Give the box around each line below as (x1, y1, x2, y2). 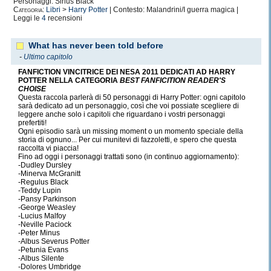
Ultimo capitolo (24, 53, 73, 61)
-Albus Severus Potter (18, 237, 90, 246)
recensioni (46, 14, 82, 22)
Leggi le (13, 14, 42, 22)
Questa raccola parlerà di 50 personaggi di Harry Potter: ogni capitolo (18, 93, 246, 102)
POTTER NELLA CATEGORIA (18, 76, 120, 85)
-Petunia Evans (18, 246, 68, 254)
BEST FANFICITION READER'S (120, 76, 226, 85)
